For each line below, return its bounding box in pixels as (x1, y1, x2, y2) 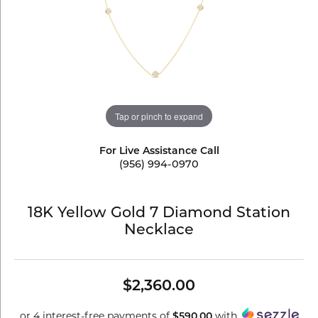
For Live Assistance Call (99, 146, 219, 157)
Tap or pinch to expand (115, 109, 203, 122)
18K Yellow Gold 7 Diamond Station (28, 207, 290, 221)
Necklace (124, 224, 194, 238)
